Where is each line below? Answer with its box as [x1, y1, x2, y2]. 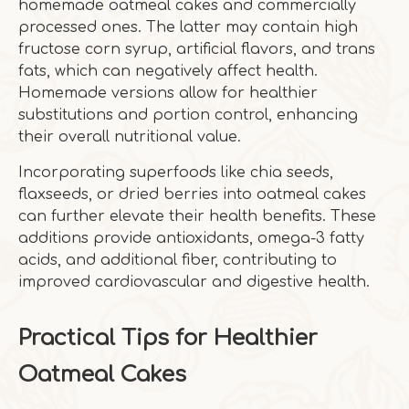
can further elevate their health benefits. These [18, 208, 376, 225]
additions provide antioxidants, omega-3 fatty [18, 230, 364, 246]
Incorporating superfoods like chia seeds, [18, 164, 333, 181]
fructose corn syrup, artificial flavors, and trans [18, 41, 375, 58]
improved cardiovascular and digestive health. [18, 274, 370, 290]
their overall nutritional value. [18, 129, 241, 145]
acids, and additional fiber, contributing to [18, 252, 337, 268]
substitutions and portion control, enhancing [18, 107, 358, 123]
